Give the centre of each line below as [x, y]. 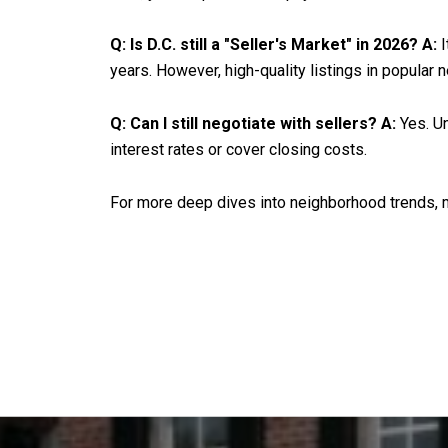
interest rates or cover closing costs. [238, 149]
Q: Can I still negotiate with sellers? [243, 123]
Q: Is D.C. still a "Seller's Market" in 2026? [264, 45]
